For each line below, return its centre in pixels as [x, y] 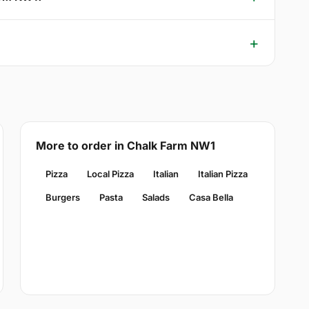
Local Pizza [110, 174]
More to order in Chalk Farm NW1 [125, 146]
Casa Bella [211, 198]
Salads [156, 198]
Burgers [62, 198]
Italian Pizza [222, 174]
